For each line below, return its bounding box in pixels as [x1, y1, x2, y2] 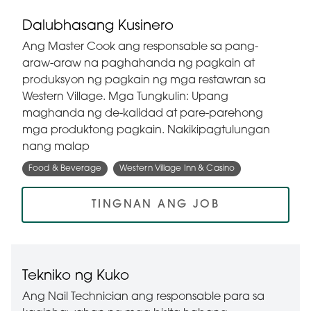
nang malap [22, 142, 90, 153]
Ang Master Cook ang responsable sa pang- [22, 42, 258, 53]
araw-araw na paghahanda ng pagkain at [22, 58, 255, 70]
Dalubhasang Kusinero [22, 19, 174, 34]
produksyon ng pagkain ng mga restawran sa [22, 75, 266, 87]
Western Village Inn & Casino [119, 165, 235, 174]
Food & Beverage [28, 165, 101, 174]
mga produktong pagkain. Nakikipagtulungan [22, 125, 270, 137]
